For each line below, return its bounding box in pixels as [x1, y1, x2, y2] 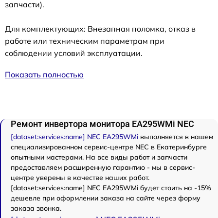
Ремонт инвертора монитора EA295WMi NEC [11, 118, 194, 129]
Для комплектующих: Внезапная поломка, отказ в [5, 23, 196, 34]
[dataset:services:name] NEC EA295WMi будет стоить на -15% [11, 183, 211, 192]
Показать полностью [5, 69, 84, 79]
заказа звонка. [11, 203, 61, 213]
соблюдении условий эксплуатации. [5, 48, 143, 58]
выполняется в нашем [138, 132, 213, 141]
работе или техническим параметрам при [5, 36, 164, 46]
